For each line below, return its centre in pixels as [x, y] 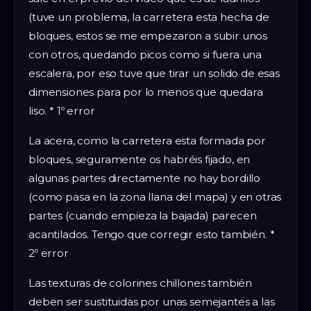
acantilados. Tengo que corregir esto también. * [152, 235]
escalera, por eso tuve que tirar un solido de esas [154, 74]
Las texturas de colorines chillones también [141, 283]
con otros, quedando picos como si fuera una [145, 55]
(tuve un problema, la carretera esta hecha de [149, 17]
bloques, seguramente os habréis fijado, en [140, 160]
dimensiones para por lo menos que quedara [146, 92]
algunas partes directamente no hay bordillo [145, 178]
